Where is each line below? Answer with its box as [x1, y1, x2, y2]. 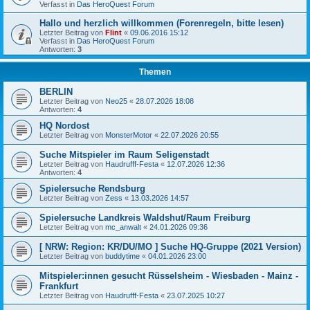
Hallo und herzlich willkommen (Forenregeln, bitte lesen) [39, 17, 284, 28]
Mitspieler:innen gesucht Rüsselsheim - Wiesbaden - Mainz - [39, 270, 298, 281]
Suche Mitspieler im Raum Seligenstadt [39, 149, 209, 160]
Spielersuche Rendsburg [39, 183, 145, 194]
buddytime [105, 251, 140, 260]
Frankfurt [39, 280, 78, 291]
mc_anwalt [105, 222, 141, 231]
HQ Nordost [39, 120, 89, 131]
